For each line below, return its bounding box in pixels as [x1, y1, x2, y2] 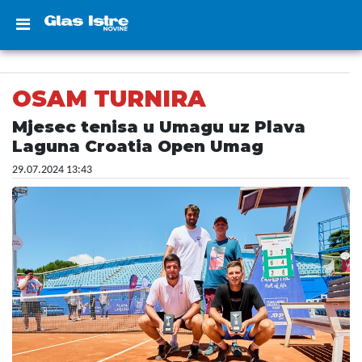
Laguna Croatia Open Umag [12, 137, 263, 156]
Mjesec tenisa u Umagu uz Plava [12, 117, 305, 137]
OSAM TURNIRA [12, 85, 206, 112]
